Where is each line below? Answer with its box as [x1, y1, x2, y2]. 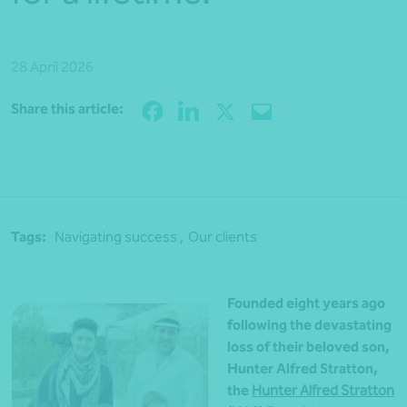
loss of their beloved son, [227, 338, 390, 356]
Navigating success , [55, 228, 184, 246]
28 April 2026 [11, 58, 94, 76]
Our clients [188, 228, 257, 246]
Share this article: [11, 100, 124, 118]
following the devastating [227, 316, 392, 334]
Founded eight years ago [227, 294, 385, 313]
